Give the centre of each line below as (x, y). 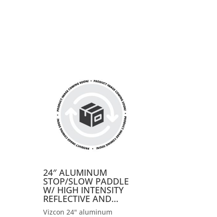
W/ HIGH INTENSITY (83, 190)
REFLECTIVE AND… (80, 199)
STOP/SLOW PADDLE (86, 181)
